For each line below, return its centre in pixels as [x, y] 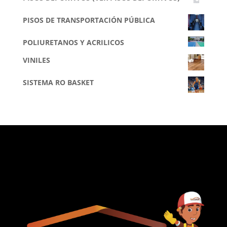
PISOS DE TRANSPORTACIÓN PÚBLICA [89, 20]
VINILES [36, 60]
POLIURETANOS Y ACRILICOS [73, 42]
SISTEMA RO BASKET [58, 82]
